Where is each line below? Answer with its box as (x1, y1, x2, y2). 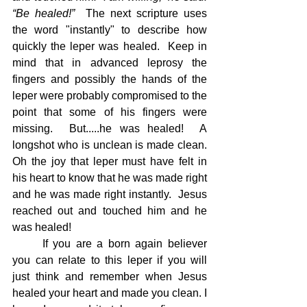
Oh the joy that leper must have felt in (12, 156, 207, 167)
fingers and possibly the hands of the (12, 73, 207, 85)
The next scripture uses (86, 8, 207, 19)
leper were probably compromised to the (12, 90, 207, 101)
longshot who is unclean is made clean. (12, 139, 207, 151)
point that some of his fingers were (12, 106, 207, 118)
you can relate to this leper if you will (12, 254, 207, 266)
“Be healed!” (12, 8, 86, 19)
